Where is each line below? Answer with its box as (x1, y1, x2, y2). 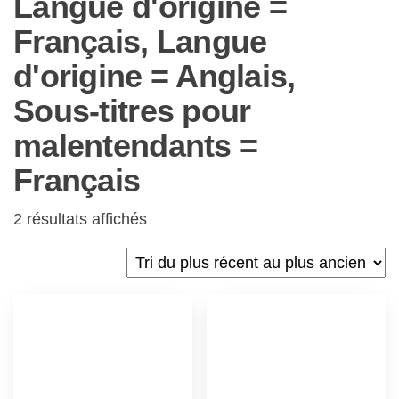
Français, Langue (13, 23, 267, 60)
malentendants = (13, 127, 258, 164)
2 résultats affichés (13, 210, 147, 228)
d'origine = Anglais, (13, 58, 296, 94)
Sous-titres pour (13, 93, 251, 129)
